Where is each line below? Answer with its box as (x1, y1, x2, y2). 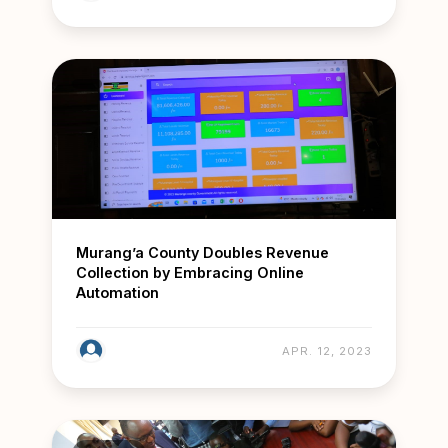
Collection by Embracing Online (76, 264, 304, 282)
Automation (76, 284, 159, 302)
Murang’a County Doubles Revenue (76, 244, 329, 262)
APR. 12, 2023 (282, 344, 372, 359)
